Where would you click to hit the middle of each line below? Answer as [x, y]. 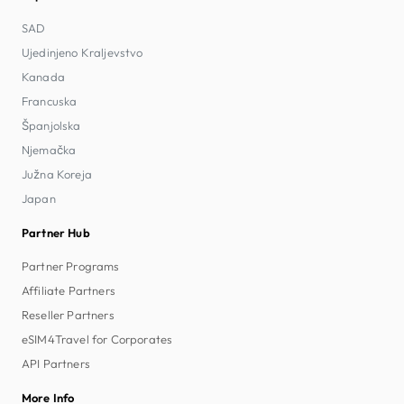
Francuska [50, 101]
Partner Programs [71, 266]
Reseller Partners [68, 314]
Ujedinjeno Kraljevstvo [83, 52]
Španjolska [51, 125]
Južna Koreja [57, 174]
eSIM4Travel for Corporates [97, 339]
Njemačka [49, 149]
